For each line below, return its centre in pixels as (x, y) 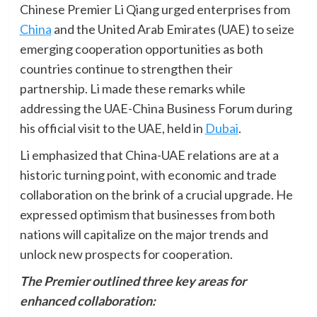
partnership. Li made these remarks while (132, 89)
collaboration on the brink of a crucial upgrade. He (156, 195)
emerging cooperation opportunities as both (141, 49)
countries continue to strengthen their (126, 69)
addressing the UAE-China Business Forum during (156, 109)
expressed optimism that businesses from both (147, 215)
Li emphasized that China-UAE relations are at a (149, 155)
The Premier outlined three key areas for (133, 281)
